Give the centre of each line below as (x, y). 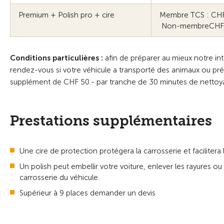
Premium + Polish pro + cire (66, 15)
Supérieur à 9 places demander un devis (87, 193)
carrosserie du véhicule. (59, 177)
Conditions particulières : (56, 58)
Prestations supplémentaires (111, 120)
